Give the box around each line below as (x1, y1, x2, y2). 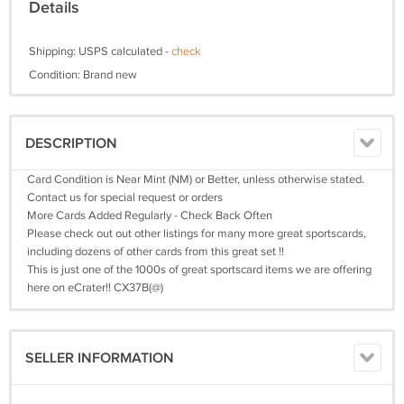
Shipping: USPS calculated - (29, 44, 171, 59)
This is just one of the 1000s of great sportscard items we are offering (27, 262, 372, 277)
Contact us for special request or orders (27, 190, 223, 205)
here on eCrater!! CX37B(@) (27, 280, 163, 295)
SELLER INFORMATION (25, 350, 174, 367)
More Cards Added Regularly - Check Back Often (27, 208, 272, 223)
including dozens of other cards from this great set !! (27, 244, 284, 259)
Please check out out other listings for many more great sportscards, (27, 226, 366, 241)
